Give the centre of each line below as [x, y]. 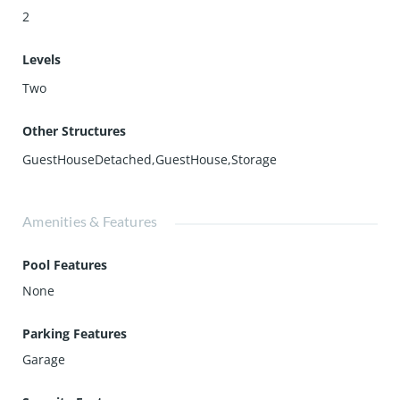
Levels [42, 59]
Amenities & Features [90, 221]
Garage [44, 359]
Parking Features [75, 333]
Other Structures [75, 131]
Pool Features [65, 265]
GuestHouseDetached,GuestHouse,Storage [150, 159]
